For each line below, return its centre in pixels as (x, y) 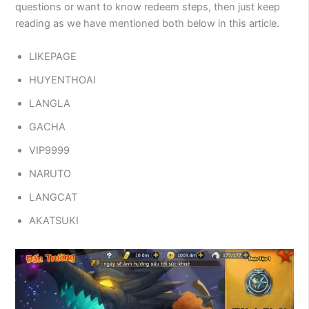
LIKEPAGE (53, 56)
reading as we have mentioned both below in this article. (148, 24)
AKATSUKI (54, 220)
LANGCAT (53, 197)
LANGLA (50, 103)
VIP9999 (50, 150)
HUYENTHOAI (63, 80)
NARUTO (50, 173)
